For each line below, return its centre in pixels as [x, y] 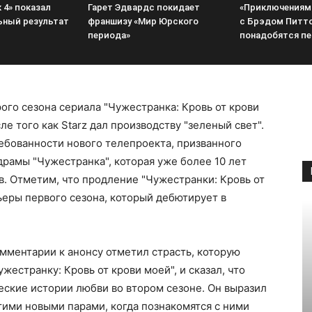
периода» [109, 35]
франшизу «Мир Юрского [143, 21]
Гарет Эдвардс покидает [144, 7]
